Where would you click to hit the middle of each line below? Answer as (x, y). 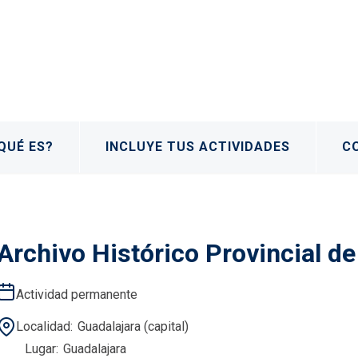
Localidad (43, 326)
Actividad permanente (76, 294)
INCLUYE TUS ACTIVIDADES (198, 146)
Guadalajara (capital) (133, 326)
